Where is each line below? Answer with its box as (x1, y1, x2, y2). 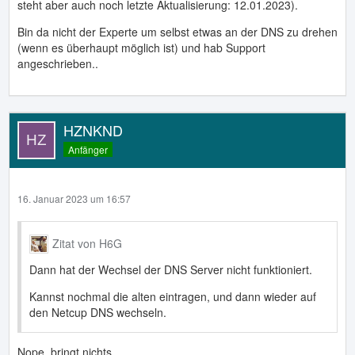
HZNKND (63, 120, 123, 141)
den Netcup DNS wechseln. (29, 303, 166, 320)
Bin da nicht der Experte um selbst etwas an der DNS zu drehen (17, 24, 338, 40)
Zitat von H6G (52, 235, 122, 252)
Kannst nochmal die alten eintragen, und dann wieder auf (29, 288, 316, 304)
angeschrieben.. (17, 55, 98, 72)
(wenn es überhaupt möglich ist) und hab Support (17, 40, 265, 56)
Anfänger (68, 143, 108, 157)
